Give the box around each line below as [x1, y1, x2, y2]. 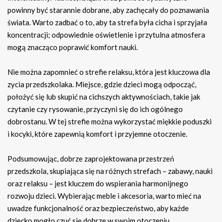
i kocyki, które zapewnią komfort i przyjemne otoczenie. [7, 129, 187, 139]
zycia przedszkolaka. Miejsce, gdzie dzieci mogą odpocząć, [7, 80, 196, 89]
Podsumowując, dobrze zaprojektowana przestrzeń [7, 154, 174, 164]
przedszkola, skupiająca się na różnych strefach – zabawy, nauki [7, 166, 213, 176]
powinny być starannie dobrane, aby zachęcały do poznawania [7, 5, 209, 15]
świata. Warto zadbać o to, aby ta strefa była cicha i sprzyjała [7, 18, 207, 27]
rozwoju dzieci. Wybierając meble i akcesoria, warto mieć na [7, 191, 201, 201]
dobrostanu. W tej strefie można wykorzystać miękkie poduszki [7, 117, 212, 126]
